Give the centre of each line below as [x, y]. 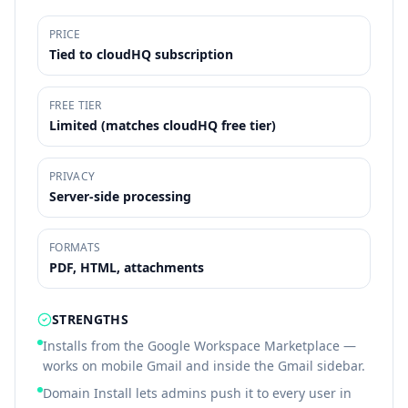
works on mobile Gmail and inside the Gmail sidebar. [204, 366]
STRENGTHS [91, 319]
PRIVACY [72, 176]
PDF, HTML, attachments [127, 267]
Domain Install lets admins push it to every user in [197, 393]
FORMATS [75, 247]
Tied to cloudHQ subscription [141, 54]
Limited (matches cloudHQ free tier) [163, 125]
